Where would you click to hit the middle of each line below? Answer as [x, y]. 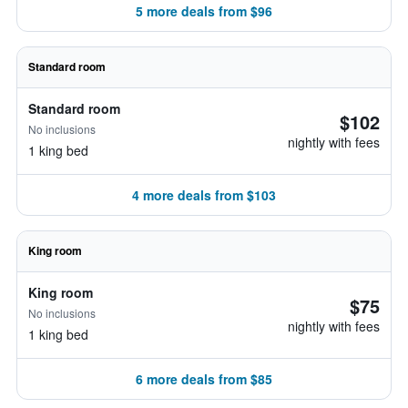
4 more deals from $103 [204, 195]
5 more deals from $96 [204, 11]
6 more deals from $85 [204, 379]
